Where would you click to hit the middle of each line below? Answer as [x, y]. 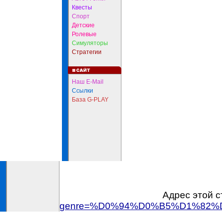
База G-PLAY [90, 100]
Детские [83, 25]
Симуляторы [90, 43]
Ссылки [83, 91]
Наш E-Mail [88, 82]
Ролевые [84, 34]
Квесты [82, 7]
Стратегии [87, 52]
